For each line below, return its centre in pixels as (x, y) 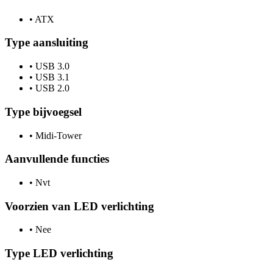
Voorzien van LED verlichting (80, 206)
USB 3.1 (51, 77)
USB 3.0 (51, 66)
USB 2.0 (51, 88)
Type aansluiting (47, 43)
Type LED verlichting (59, 253)
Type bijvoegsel (43, 112)
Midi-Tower (57, 135)
